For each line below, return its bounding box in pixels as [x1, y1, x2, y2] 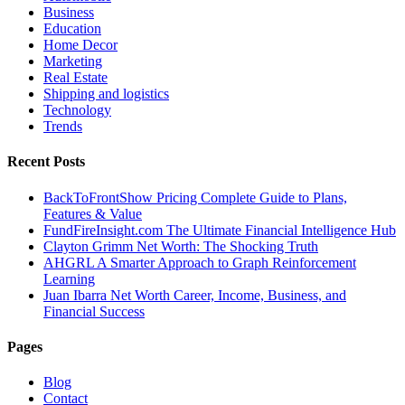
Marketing [43, 53, 102, 70]
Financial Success [43, 303, 145, 319]
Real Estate [43, 70, 108, 86]
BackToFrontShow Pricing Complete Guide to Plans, [43, 189, 347, 205]
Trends [43, 118, 82, 135]
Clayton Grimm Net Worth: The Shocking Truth [43, 238, 318, 254]
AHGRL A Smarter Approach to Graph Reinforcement [43, 254, 356, 270]
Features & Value [43, 205, 142, 221]
